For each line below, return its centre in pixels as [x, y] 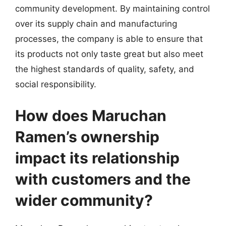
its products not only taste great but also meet [109, 54]
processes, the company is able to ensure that [109, 39]
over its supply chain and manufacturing [96, 24]
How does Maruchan [91, 115]
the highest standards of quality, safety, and [105, 69]
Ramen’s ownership [87, 136]
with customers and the [103, 179]
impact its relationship [97, 158]
